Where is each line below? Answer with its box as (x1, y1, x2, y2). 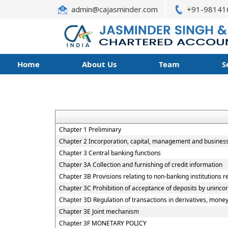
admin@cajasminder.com (71, 4, 158, 14)
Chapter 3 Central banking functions (59, 149, 161, 157)
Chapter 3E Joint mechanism (59, 207, 139, 216)
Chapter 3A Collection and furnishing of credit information (59, 160, 222, 169)
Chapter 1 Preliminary (59, 125, 121, 134)
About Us (81, 59, 117, 69)
